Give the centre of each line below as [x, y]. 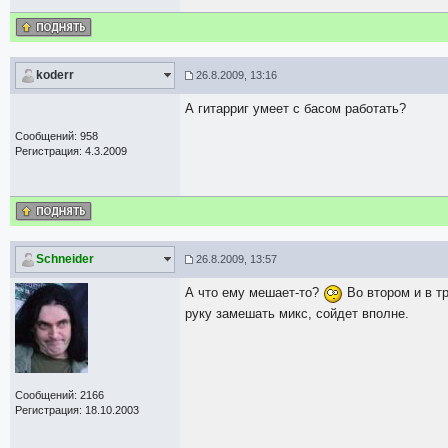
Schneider [65, 259]
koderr [55, 75]
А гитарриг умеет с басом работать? [295, 108]
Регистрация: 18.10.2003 [77, 410]
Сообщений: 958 [56, 136]
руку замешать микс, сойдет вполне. [297, 313]
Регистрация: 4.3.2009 [71, 151]
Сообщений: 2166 [59, 395]
